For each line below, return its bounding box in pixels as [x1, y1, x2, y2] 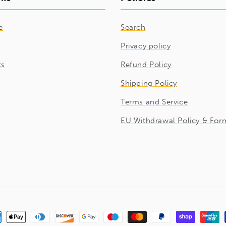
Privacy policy [121, 41, 171, 50]
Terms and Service [121, 97, 188, 106]
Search [121, 23, 146, 32]
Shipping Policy [121, 79, 177, 88]
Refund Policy [121, 60, 172, 69]
